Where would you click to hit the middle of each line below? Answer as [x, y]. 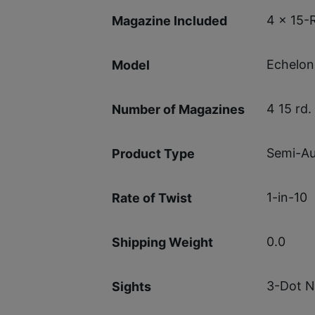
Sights [131, 286]
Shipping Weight [162, 242]
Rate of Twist [152, 198]
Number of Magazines [178, 109]
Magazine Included [169, 20]
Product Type [153, 153]
